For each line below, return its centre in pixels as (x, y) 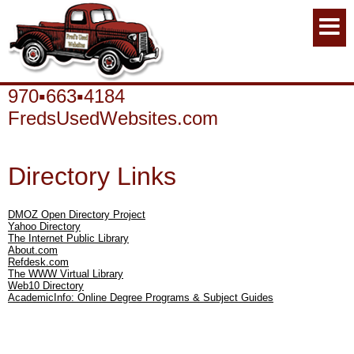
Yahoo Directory (44, 226)
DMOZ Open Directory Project (77, 214)
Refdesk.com (38, 262)
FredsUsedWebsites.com (113, 118)
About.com (33, 250)
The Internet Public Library (68, 238)
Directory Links (92, 177)
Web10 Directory (46, 285)
